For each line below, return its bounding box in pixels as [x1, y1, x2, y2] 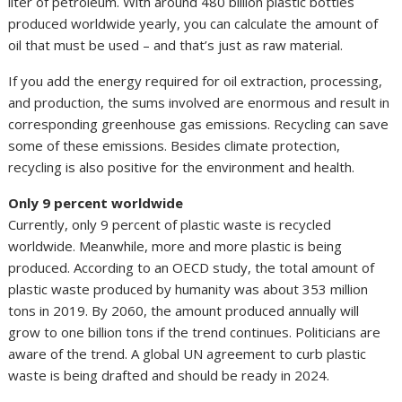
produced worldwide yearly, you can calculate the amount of [8, 13, 379, 32]
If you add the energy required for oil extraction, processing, [8, 71, 383, 90]
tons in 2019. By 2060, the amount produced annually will [8, 301, 360, 319]
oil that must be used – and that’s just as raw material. [8, 35, 344, 54]
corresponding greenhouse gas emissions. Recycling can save [8, 114, 389, 133]
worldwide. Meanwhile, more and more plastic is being [8, 236, 343, 255]
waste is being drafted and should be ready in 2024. [8, 365, 330, 384]
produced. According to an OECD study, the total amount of [8, 258, 375, 276]
